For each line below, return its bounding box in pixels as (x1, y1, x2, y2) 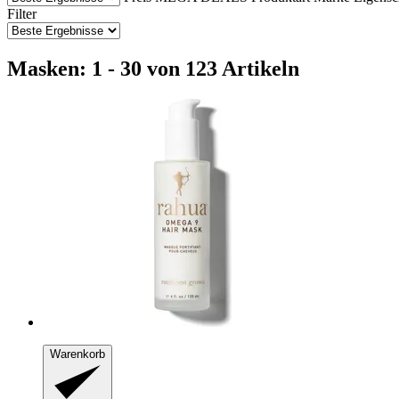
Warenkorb (50, 346, 105, 361)
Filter (7, 5, 37, 21)
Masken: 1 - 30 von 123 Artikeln (7, 56, 299, 80)
